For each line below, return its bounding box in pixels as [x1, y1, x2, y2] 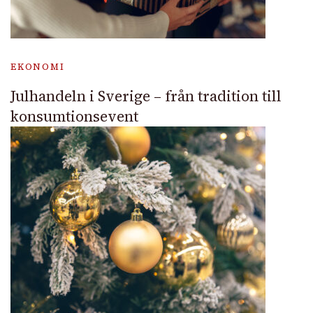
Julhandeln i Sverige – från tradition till [10, 86, 282, 106]
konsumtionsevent [10, 106, 138, 126]
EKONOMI [10, 61, 65, 73]
